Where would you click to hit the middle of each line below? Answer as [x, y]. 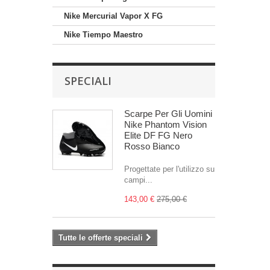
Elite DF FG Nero [158, 135]
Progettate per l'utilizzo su [169, 169]
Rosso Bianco [152, 146]
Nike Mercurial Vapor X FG [113, 16]
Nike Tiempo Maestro [103, 35]
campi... [138, 180]
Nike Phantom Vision [165, 124]
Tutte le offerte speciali [101, 238]
